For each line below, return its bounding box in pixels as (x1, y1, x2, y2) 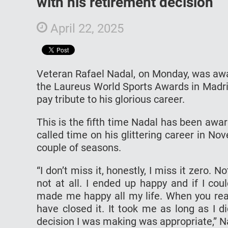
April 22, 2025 (47, 21, 124, 36)
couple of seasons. (37, 141, 121, 154)
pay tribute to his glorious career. (37, 93, 185, 105)
